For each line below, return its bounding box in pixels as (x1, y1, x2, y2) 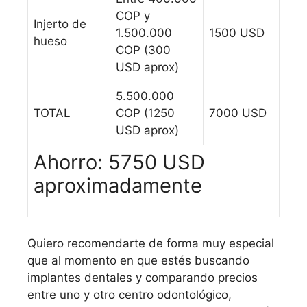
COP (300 (116, 43, 171, 58)
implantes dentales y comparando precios (27, 270, 258, 284)
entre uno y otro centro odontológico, (27, 287, 232, 302)
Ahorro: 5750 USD (34, 150, 205, 175)
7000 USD (209, 106, 267, 121)
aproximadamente (34, 173, 202, 198)
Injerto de (34, 17, 86, 32)
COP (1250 (116, 106, 175, 121)
